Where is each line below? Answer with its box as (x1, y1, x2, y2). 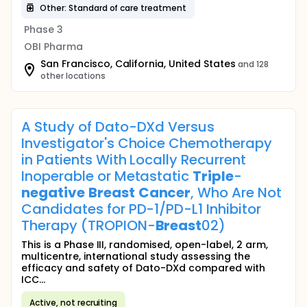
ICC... (21, 273, 45, 286)
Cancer (138, 183, 191, 202)
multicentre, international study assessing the (21, 249, 250, 263)
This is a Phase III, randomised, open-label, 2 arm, (21, 238, 268, 251)
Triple (193, 167, 234, 186)
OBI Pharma (24, 40, 83, 53)
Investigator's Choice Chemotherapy (21, 134, 272, 153)
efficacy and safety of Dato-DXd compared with (21, 261, 265, 275)
